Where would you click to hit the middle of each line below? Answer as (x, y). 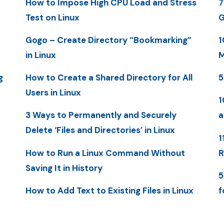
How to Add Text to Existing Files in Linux (109, 190)
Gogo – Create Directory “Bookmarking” (108, 40)
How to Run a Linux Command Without (105, 153)
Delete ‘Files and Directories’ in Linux (100, 130)
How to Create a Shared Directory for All (109, 78)
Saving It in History (64, 168)
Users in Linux (53, 93)
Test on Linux (52, 17)
